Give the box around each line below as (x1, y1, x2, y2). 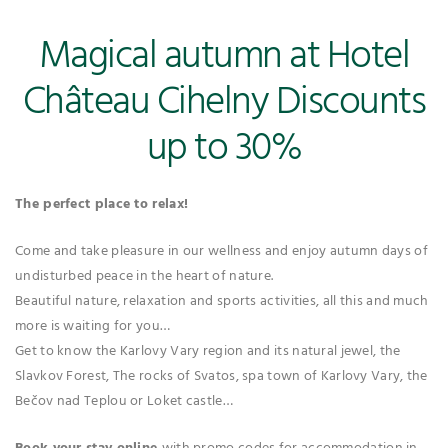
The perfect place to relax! (15, 193, 189, 217)
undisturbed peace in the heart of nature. (15, 265, 274, 289)
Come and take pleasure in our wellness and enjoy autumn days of (15, 240, 428, 264)
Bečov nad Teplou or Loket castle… (15, 390, 233, 414)
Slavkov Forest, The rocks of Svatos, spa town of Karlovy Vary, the (15, 365, 428, 389)
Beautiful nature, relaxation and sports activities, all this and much (15, 290, 429, 314)
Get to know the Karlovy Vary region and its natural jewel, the (15, 340, 401, 364)
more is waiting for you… (15, 315, 171, 339)
